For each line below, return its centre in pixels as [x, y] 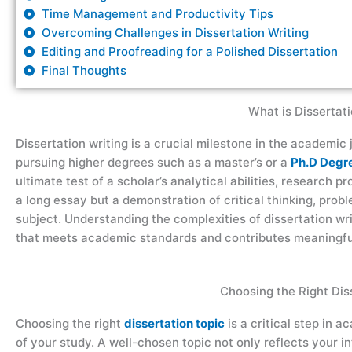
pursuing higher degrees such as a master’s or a [153, 162]
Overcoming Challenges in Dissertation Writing [175, 32]
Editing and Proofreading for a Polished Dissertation [189, 51]
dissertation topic [174, 323]
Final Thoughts [84, 70]
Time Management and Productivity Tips [157, 13]
